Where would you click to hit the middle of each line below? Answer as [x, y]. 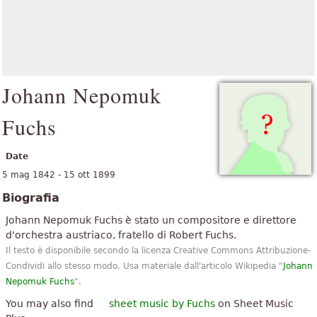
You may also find [51, 304]
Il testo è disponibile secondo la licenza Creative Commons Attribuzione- [158, 250]
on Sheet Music [254, 304]
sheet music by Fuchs [162, 304]
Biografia [31, 198]
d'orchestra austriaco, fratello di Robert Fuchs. [121, 235]
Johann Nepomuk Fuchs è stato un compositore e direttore [151, 220]
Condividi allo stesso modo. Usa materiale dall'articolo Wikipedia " [144, 266]
